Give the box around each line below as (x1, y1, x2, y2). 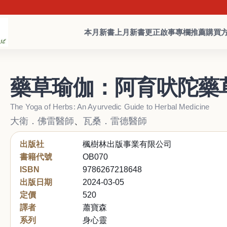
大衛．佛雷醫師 (10, 116, 74, 126)
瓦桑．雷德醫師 (83, 116, 147, 126)
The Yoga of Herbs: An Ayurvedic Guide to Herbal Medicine (10, 102, 210, 111)
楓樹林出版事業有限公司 (83, 139, 172, 148)
